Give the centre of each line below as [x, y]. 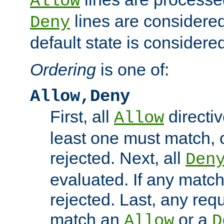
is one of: [132, 69]
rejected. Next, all [118, 158]
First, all [82, 116]
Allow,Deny [80, 96]
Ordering [63, 69]
